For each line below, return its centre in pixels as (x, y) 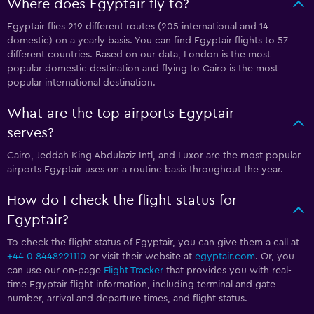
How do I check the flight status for (122, 201)
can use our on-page (55, 271)
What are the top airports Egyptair (121, 114)
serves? (30, 134)
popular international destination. (81, 83)
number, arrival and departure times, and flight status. (127, 299)
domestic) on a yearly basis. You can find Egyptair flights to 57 (148, 41)
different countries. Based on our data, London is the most (139, 55)
